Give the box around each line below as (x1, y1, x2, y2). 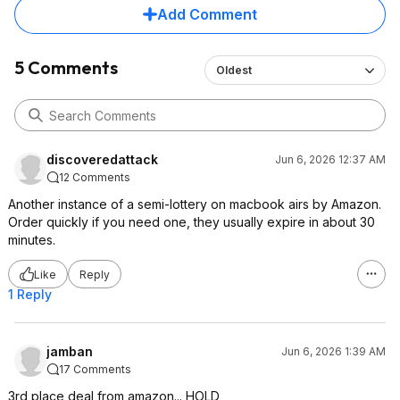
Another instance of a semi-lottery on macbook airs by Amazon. (8, 196, 381, 212)
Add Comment (157, 5, 257, 23)
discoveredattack (46, 152, 158, 167)
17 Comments (59, 362, 131, 376)
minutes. (8, 232, 55, 247)
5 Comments (14, 56, 118, 79)
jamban (46, 344, 93, 359)
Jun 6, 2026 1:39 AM (281, 345, 386, 358)
